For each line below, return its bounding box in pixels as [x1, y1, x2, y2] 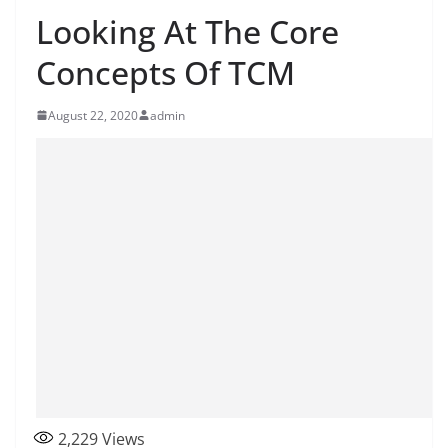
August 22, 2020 [48, 106, 138, 124]
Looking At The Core [36, 9, 339, 53]
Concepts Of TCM [36, 50, 295, 94]
